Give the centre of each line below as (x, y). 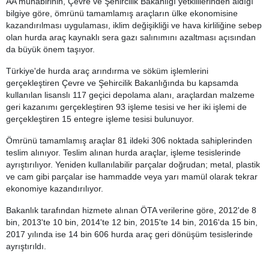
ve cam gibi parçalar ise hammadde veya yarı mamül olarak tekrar (132, 177)
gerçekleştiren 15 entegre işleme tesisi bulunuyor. (100, 119)
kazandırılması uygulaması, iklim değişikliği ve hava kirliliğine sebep (134, 25)
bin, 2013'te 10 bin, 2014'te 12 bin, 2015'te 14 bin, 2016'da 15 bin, (132, 222)
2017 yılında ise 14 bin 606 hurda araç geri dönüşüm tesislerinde (129, 234)
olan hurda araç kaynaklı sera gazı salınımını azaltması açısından (131, 37)
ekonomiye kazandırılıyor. (55, 189)
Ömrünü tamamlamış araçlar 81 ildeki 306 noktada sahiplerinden (129, 141)
